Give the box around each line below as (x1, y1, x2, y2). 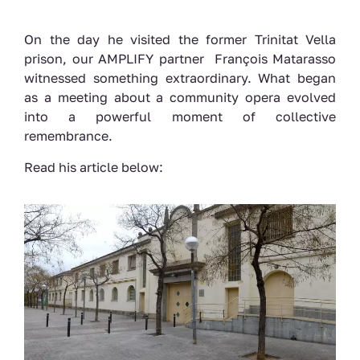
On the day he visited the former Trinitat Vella (24, 31, 336, 48)
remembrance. (24, 128, 112, 145)
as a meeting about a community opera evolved (24, 89, 336, 106)
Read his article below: (24, 158, 163, 175)
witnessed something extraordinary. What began (24, 70, 336, 87)
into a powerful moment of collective (24, 108, 336, 125)
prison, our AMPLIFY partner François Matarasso (24, 51, 336, 67)
